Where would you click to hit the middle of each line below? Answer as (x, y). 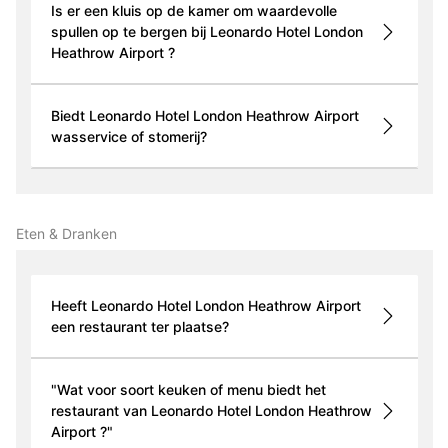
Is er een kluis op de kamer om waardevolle (193, 11)
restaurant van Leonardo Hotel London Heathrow (211, 411)
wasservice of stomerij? (128, 137)
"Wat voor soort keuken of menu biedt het (188, 390)
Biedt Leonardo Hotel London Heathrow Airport (204, 116)
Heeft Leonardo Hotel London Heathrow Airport (205, 306)
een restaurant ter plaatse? (139, 327)
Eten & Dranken (66, 234)
